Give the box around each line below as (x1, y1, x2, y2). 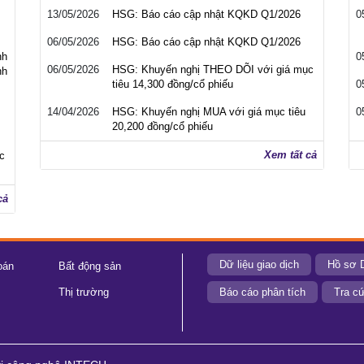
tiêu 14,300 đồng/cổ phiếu (112, 78, 233, 90)
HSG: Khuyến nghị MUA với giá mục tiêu (112, 106, 305, 118)
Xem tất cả (264, 149, 317, 161)
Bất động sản (58, 260, 121, 272)
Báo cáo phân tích (219, 286, 305, 298)
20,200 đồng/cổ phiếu (112, 120, 213, 132)
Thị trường (58, 286, 109, 298)
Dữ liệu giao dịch (219, 258, 299, 271)
